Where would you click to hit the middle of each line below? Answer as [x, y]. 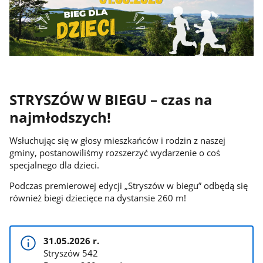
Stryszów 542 [70, 253]
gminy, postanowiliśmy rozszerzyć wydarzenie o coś [114, 152]
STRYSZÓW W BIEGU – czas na [111, 100]
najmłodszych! [60, 117]
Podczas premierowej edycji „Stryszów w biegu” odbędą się [128, 186]
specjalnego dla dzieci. [54, 165]
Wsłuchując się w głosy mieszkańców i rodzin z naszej [117, 140]
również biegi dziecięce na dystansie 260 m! [97, 198]
